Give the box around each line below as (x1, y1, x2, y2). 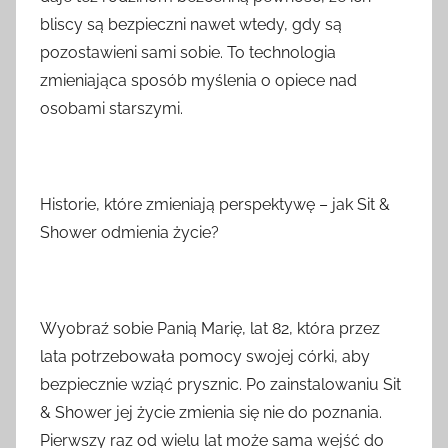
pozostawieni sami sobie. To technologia (40, 43, 336, 63)
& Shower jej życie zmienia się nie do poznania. (40, 403, 382, 423)
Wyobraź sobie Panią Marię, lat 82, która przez (40, 319, 380, 339)
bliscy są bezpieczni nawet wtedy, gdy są (40, 15, 342, 35)
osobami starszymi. (40, 99, 183, 119)
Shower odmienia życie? (40, 223, 219, 243)
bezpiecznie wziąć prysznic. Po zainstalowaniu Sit (40, 375, 401, 395)
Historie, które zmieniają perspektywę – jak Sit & (40, 195, 390, 215)
